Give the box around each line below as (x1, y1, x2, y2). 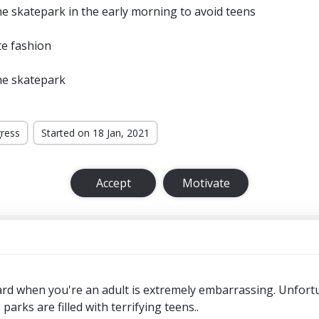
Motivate (182, 175, 230, 191)
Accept (95, 175, 131, 191)
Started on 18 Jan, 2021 (41, 126, 150, 140)
